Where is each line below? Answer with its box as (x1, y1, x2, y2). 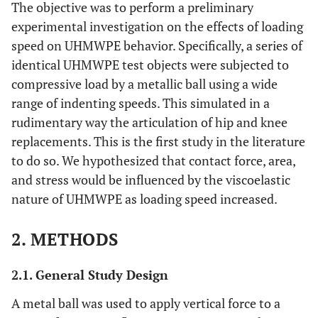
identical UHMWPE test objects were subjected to (11, 56, 289, 73)
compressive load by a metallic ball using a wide (11, 75, 278, 92)
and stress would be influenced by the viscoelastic (11, 171, 290, 188)
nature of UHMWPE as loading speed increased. (11, 190, 278, 207)
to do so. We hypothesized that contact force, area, (11, 152, 295, 169)
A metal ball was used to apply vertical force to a (11, 295, 280, 312)
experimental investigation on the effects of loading (11, 18, 303, 35)
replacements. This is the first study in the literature (11, 133, 305, 150)
